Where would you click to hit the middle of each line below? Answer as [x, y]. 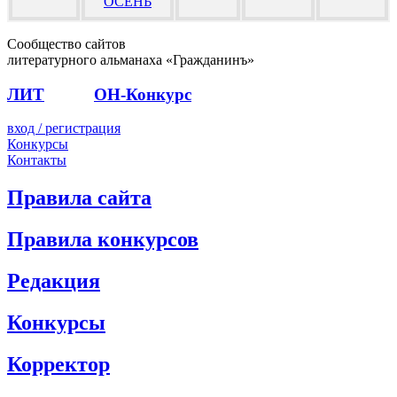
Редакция [54, 281]
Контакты [37, 160]
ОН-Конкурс [143, 94]
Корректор [58, 364]
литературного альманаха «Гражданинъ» [131, 59]
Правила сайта [79, 198]
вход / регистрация [64, 128]
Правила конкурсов [103, 240]
